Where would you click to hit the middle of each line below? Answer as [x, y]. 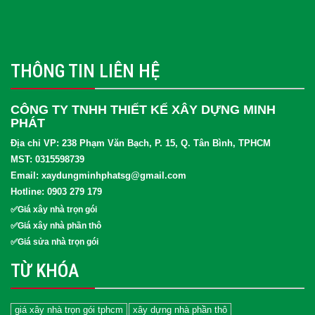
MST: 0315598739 [47, 160]
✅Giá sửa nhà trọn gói [54, 242]
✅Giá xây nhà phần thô [56, 226]
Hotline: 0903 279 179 [56, 192]
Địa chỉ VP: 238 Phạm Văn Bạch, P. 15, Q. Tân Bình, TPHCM [141, 143]
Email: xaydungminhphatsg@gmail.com [98, 176]
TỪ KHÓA [45, 271]
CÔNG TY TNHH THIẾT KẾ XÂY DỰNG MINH [143, 110]
